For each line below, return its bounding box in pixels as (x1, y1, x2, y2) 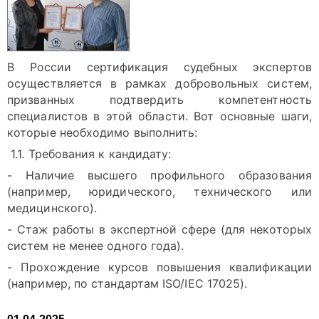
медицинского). (7, 201, 98, 215)
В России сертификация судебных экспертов (7, 60, 312, 74)
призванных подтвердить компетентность (7, 93, 312, 107)
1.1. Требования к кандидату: (11, 147, 172, 161)
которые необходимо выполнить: (7, 125, 198, 140)
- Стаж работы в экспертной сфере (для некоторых (7, 222, 312, 236)
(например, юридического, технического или (7, 184, 312, 199)
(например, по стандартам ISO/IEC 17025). (7, 276, 248, 291)
